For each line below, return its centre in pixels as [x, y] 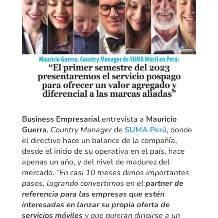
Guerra [34, 130]
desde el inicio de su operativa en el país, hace [103, 152]
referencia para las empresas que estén [93, 194]
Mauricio [161, 119]
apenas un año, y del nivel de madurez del [96, 162]
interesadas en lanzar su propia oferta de [96, 205]
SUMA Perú [145, 130]
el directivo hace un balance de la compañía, [99, 141]
